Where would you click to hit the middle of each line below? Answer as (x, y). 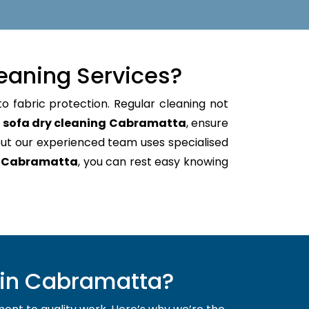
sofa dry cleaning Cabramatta (94, 123)
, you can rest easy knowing (153, 161)
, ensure (207, 123)
